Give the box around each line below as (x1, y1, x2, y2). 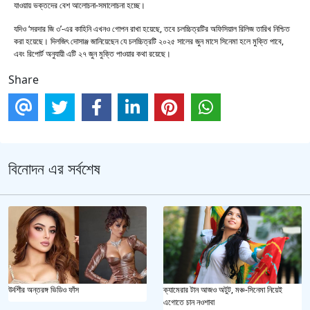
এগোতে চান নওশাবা (163, 296, 215, 309)
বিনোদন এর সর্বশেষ (8, 158, 100, 179)
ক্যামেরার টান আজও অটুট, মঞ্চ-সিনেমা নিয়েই (163, 284, 282, 296)
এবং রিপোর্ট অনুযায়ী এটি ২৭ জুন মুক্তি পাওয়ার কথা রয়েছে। (14, 47, 173, 60)
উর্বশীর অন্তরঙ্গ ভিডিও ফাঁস (8, 284, 79, 296)
